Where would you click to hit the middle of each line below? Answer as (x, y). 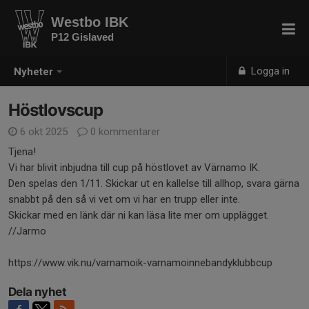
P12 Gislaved (82, 37)
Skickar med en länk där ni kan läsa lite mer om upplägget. (139, 215)
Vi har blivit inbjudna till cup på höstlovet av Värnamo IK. (134, 168)
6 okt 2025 (44, 132)
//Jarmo (27, 231)
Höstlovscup (56, 110)
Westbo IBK (90, 22)
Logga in (269, 71)
